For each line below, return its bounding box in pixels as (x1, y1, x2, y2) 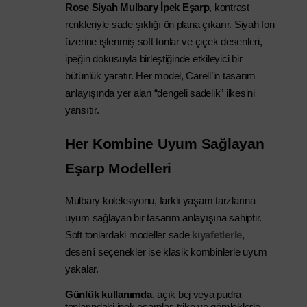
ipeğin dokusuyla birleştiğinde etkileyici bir (65, 53, 243, 64)
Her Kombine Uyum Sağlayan (65, 136, 265, 152)
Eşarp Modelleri (65, 160, 172, 177)
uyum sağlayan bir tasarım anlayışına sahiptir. (65, 212, 262, 223)
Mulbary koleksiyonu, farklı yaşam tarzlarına (65, 195, 256, 206)
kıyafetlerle (192, 230, 243, 241)
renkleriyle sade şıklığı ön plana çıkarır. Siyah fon (65, 19, 275, 30)
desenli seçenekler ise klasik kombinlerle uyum (65, 247, 268, 258)
